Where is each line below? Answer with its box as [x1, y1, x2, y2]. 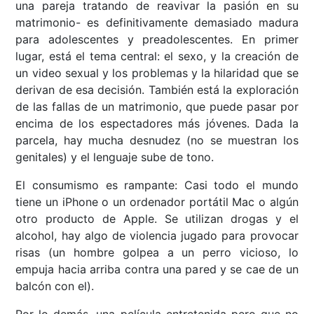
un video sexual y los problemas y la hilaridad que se [15, 66, 299, 81]
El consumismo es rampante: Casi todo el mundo [15, 178, 299, 193]
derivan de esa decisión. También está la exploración [15, 83, 299, 97]
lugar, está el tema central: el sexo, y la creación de [15, 49, 299, 64]
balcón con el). [15, 279, 95, 294]
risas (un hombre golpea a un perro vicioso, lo [15, 245, 299, 260]
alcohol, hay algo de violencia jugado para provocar [15, 228, 299, 243]
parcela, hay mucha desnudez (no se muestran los [15, 133, 299, 148]
